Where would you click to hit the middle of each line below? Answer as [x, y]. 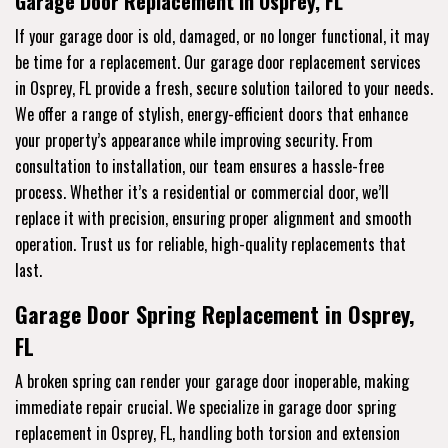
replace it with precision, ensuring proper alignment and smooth [213, 217]
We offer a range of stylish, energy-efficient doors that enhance [211, 113]
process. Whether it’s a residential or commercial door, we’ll [202, 191]
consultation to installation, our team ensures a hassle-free [199, 165]
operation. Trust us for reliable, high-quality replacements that [210, 243]
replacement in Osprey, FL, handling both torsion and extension [207, 432]
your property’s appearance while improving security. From [194, 139]
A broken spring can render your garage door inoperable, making [212, 380]
